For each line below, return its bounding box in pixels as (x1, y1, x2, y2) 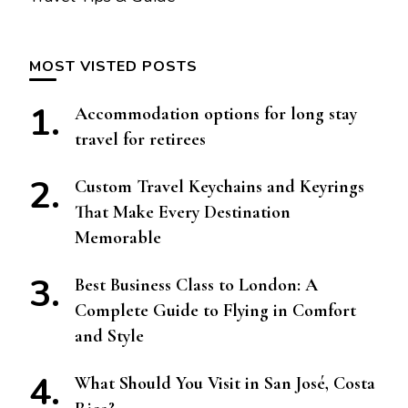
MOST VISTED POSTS (29, 56, 198, 77)
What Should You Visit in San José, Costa (75, 372, 375, 395)
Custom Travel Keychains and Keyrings (75, 176, 364, 199)
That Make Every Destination (75, 201, 291, 224)
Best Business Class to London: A (75, 274, 318, 297)
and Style (75, 325, 144, 348)
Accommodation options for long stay (75, 103, 357, 126)
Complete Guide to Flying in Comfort (75, 300, 356, 322)
